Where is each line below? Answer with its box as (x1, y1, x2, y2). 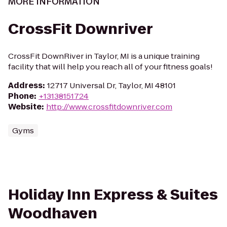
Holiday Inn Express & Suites (8, 185, 218, 205)
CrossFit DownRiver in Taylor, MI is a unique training (8, 51, 200, 61)
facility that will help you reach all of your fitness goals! (8, 61, 213, 72)
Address (8, 80, 43, 91)
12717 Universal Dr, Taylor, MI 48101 (47, 80, 176, 91)
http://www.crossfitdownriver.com (46, 101, 172, 112)
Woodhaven (8, 204, 97, 223)
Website (8, 101, 42, 112)
